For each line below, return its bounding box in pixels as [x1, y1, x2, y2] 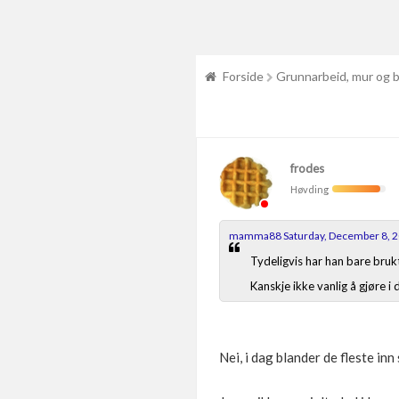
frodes [290, 161, 324, 175]
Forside [223, 69, 264, 84]
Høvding [290, 183, 332, 195]
